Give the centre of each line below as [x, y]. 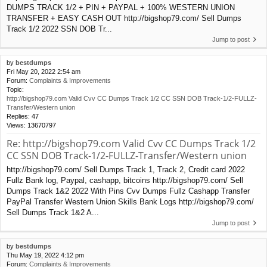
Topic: [15, 90]
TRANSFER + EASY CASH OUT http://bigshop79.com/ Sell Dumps [124, 18]
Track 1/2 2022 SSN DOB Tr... [59, 29]
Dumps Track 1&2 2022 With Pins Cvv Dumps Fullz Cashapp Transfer [128, 191]
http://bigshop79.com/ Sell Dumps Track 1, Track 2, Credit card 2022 [126, 170]
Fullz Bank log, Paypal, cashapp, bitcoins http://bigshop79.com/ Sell [125, 181]
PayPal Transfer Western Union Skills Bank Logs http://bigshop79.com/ [130, 202]
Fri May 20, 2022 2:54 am [44, 72]
